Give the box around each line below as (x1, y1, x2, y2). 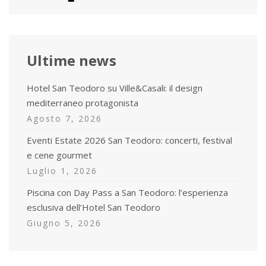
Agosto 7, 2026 (27, 112, 102, 124)
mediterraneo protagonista (27, 96, 138, 109)
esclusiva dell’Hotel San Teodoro (27, 201, 160, 213)
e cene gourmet (27, 148, 92, 161)
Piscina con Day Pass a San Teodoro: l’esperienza (27, 186, 228, 198)
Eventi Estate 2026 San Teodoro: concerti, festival (27, 134, 232, 146)
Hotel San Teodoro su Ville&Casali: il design (27, 81, 202, 94)
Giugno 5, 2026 (27, 217, 102, 229)
